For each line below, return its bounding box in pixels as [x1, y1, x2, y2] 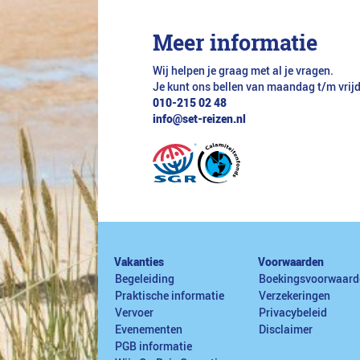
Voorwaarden [258, 255, 324, 270]
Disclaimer [259, 322, 313, 337]
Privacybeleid [259, 305, 327, 321]
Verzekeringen [259, 288, 330, 304]
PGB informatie [115, 339, 192, 354]
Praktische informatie [115, 288, 224, 304]
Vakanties [114, 255, 164, 270]
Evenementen [115, 322, 182, 337]
